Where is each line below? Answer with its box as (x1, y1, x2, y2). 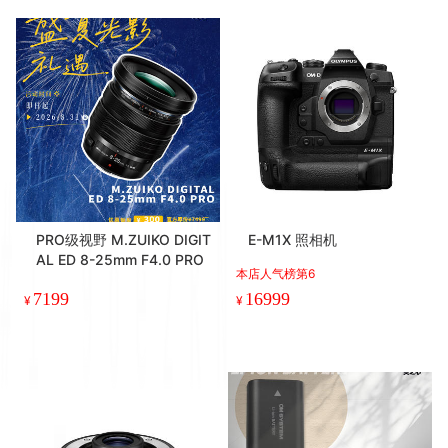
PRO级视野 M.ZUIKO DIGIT (36, 230, 211, 248)
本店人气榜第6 (236, 265, 315, 281)
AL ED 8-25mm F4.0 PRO (36, 250, 204, 268)
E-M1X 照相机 (248, 230, 337, 248)
